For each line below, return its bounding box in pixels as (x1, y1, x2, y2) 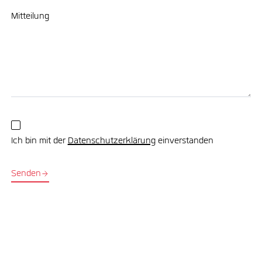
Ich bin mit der (11, 135, 68, 149)
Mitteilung (11, 10, 49, 23)
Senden (11, 167, 41, 181)
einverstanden (155, 135, 213, 149)
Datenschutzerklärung (67, 135, 156, 149)
